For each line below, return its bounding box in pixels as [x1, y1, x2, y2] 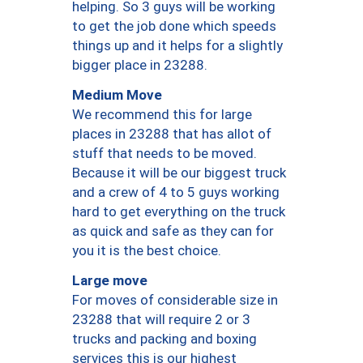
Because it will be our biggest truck [72, 164, 286, 181]
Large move [72, 271, 147, 288]
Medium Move [72, 86, 162, 103]
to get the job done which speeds [72, 18, 276, 35]
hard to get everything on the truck [72, 203, 285, 220]
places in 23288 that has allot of [72, 126, 271, 143]
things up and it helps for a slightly [72, 37, 283, 54]
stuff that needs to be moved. [72, 145, 257, 162]
